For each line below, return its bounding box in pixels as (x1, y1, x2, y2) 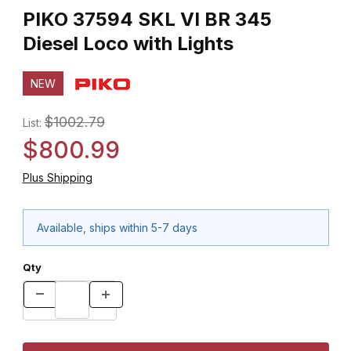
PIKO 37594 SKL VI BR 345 (22, 7, 272, 31)
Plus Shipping (22, 170, 92, 184)
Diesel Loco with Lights (22, 31, 233, 55)
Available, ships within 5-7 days (37, 220, 197, 234)
